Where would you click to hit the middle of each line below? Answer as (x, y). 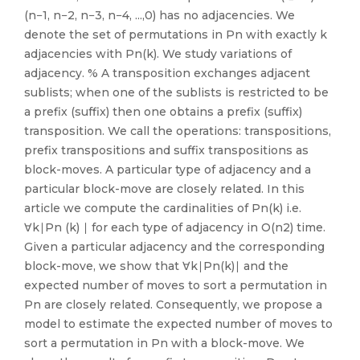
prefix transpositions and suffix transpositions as (166, 150)
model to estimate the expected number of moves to (178, 324)
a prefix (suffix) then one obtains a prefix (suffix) (163, 112)
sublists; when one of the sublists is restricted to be (176, 92)
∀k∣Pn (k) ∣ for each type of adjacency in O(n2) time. (175, 227)
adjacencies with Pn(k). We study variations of (158, 54)
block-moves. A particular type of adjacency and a (168, 170)
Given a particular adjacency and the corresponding (174, 247)
